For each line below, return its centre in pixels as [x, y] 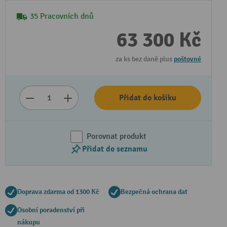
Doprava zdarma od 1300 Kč [58, 192]
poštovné [187, 59]
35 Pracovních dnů [62, 16]
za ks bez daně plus [145, 59]
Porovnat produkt [117, 137]
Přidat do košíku [148, 98]
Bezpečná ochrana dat [154, 192]
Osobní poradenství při [51, 210]
